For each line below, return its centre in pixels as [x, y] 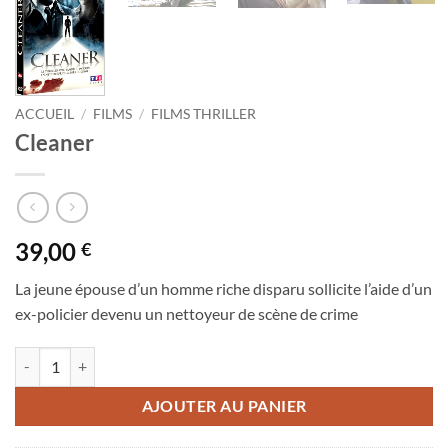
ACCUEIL [44, 113]
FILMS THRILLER [204, 113]
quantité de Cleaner [74, 357]
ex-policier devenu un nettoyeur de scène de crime [186, 314]
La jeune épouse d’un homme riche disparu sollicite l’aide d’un [223, 289]
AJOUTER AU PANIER [224, 406]
